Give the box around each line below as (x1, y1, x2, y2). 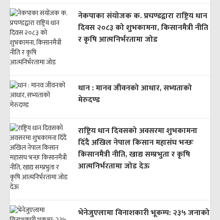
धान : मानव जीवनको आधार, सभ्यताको (78, 82, 192, 95)
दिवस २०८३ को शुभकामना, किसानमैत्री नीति (78, 21, 208, 34)
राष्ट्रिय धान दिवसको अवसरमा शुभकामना (78, 124, 197, 137)
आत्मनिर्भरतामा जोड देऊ (78, 160, 150, 173)
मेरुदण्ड (78, 93, 100, 107)
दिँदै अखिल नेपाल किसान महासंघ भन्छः (78, 136, 193, 149)
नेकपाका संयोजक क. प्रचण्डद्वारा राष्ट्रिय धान (78, 9, 207, 23)
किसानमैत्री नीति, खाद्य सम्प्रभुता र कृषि (78, 148, 190, 161)
